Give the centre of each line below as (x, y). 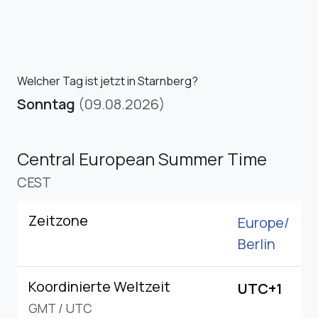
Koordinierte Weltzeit (99, 286)
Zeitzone (58, 220)
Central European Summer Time (142, 158)
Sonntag (46, 104)
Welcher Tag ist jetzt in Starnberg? (108, 81)
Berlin (257, 243)
